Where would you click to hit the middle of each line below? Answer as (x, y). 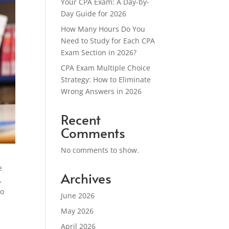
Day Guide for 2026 (94, 14)
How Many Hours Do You (103, 29)
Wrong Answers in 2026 (101, 91)
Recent (81, 119)
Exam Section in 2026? (99, 52)
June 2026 (78, 196)
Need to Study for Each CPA (108, 41)
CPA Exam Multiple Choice (106, 68)
